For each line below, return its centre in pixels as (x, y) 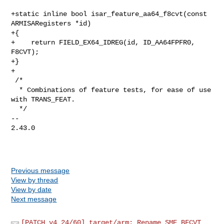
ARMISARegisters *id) (51, 23)
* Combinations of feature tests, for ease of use (15, 90)
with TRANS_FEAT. (43, 99)
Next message (34, 199)
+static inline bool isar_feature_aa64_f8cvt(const (109, 14)
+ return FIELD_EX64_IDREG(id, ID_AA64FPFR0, (103, 42)
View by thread (35, 180)
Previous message (40, 170)
